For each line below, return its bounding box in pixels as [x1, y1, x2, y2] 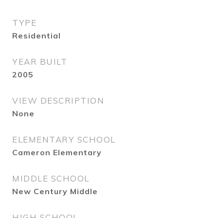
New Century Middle [12, 186, 98, 196]
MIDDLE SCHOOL [12, 173, 90, 183]
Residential [12, 31, 61, 40]
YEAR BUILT [12, 56, 67, 67]
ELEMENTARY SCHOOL [12, 134, 116, 145]
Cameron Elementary [12, 147, 102, 157]
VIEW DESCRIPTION [12, 95, 104, 106]
